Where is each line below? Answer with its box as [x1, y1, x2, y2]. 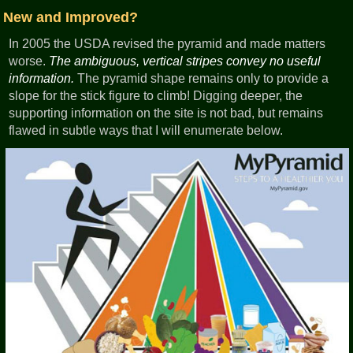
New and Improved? [2, 9, 138, 26]
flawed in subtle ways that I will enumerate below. [9, 124, 284, 138]
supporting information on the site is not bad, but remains [9, 106, 324, 121]
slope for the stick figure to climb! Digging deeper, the [9, 89, 303, 103]
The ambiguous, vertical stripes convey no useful [49, 54, 321, 69]
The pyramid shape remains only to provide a [74, 72, 329, 86]
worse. [9, 54, 50, 69]
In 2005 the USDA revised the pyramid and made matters [9, 37, 326, 51]
